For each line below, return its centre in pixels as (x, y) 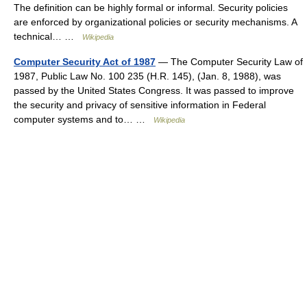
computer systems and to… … (84, 119)
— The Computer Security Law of (229, 62)
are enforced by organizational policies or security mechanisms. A (155, 22)
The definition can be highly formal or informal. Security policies (151, 8)
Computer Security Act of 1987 (85, 62)
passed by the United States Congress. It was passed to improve (154, 90)
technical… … (48, 36)
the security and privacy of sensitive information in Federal (140, 105)
